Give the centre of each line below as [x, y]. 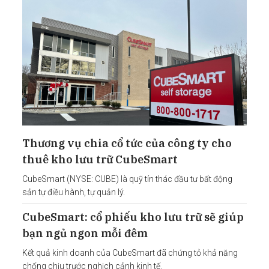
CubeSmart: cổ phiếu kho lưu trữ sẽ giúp [133, 217]
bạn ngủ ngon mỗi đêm [85, 233]
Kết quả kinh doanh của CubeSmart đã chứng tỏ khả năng [130, 253]
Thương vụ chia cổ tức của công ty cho [127, 143]
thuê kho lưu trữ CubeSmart [100, 159]
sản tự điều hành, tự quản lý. [74, 192]
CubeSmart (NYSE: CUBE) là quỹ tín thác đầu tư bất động [127, 179]
